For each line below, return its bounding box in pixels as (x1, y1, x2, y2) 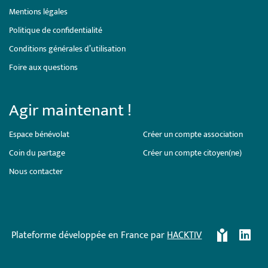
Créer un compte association (143, 127, 243, 142)
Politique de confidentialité (9, 23, 102, 38)
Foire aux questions (9, 60, 78, 75)
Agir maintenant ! (9, 96, 132, 125)
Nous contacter (9, 165, 63, 179)
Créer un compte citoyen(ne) (143, 146, 242, 160)
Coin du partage (9, 146, 65, 160)
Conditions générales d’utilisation (9, 42, 126, 56)
